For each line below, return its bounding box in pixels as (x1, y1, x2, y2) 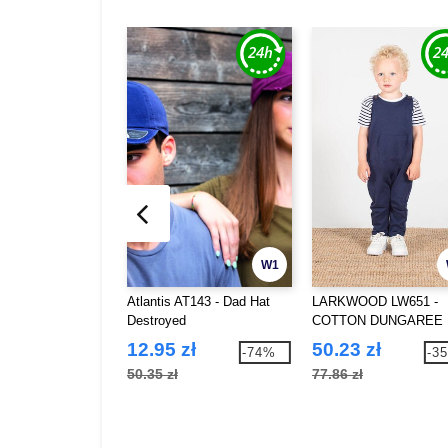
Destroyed (127, 312, 186, 328)
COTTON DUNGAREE (312, 312, 443, 328)
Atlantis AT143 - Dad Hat (127, 293, 270, 309)
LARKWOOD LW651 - (312, 293, 438, 309)
